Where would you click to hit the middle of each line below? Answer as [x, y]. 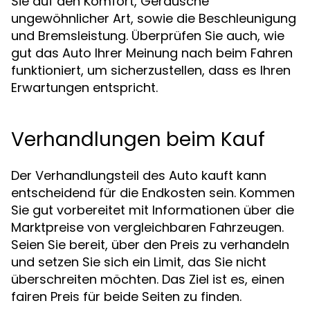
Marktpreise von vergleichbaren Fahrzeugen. [147, 227]
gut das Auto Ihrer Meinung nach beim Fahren [152, 53]
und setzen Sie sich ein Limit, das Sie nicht [139, 262]
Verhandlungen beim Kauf [138, 139]
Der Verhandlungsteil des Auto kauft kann [139, 175]
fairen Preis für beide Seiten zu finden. [126, 297]
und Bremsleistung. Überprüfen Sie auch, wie [148, 36]
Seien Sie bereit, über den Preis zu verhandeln [150, 245]
